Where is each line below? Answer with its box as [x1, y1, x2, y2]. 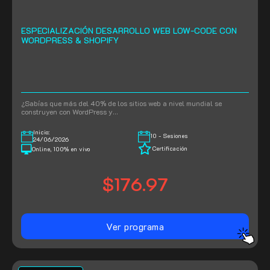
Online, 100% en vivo [32, 145, 90, 154]
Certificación [152, 144, 187, 152]
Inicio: [33, 128, 49, 137]
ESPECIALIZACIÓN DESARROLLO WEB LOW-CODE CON [21, 25, 237, 37]
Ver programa [106, 219, 164, 233]
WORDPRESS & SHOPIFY [21, 34, 119, 46]
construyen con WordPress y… [21, 107, 118, 117]
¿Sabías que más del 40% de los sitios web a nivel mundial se [21, 98, 222, 108]
